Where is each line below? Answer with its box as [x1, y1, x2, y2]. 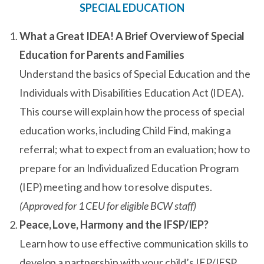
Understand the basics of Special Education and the [19, 67, 250, 80]
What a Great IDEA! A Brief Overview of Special [19, 29, 245, 42]
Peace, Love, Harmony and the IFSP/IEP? [19, 218, 209, 231]
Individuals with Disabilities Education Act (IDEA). [19, 86, 244, 99]
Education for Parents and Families [19, 48, 184, 61]
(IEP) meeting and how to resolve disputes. [19, 180, 212, 193]
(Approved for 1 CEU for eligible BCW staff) [19, 199, 196, 212]
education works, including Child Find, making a [19, 124, 232, 137]
